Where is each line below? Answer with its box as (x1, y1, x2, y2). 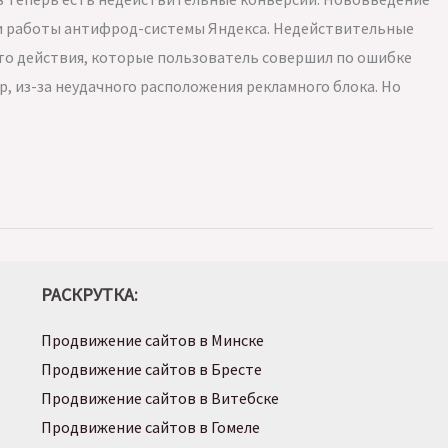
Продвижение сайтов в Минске (40, 329, 264, 350)
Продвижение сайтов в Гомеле (40, 416, 260, 437)
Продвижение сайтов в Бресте (40, 358, 262, 379)
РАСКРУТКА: (40, 282, 138, 306)
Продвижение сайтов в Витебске (40, 387, 279, 408)
